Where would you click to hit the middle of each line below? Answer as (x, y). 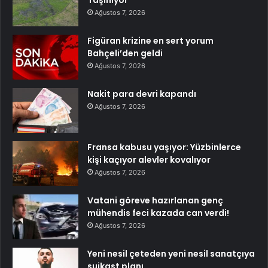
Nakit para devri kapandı (142, 94)
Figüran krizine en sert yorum (150, 40)
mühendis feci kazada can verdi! (158, 213)
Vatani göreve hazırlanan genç (155, 200)
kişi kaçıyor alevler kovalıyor (149, 159)
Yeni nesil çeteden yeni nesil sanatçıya (171, 253)
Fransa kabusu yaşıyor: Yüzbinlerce (164, 147)
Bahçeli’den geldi (125, 53)
